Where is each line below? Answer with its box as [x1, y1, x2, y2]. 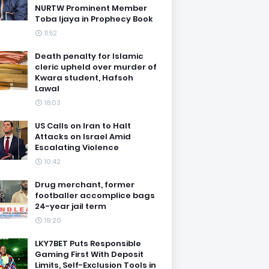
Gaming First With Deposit [35, 249, 144, 260]
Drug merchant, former [35, 179, 134, 190]
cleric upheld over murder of [35, 61, 157, 73]
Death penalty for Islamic [35, 50, 144, 62]
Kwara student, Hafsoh [35, 72, 133, 83]
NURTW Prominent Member [35, 2, 147, 14]
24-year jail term [35, 201, 106, 212]
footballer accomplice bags [35, 190, 155, 201]
